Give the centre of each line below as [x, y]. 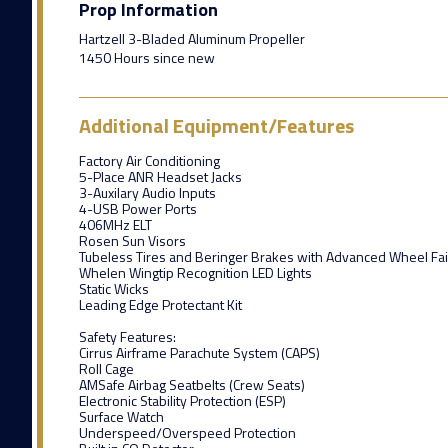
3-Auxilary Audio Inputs [147, 192]
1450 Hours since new [146, 57]
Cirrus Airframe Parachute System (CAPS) [199, 352]
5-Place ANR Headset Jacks [160, 176]
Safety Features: [127, 336]
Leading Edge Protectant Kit [160, 304]
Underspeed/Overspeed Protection [187, 432]
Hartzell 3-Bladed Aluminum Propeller [191, 38]
